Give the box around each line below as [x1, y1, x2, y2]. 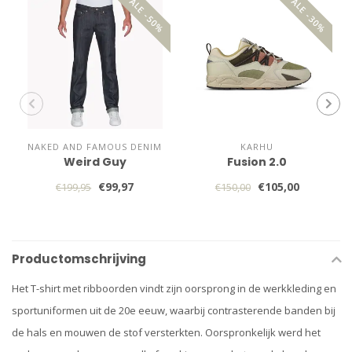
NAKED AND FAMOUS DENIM [27, 141, 163, 152]
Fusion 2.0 [227, 154, 288, 170]
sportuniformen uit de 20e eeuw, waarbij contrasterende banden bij [12, 303, 335, 317]
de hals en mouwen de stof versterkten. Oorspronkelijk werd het [12, 325, 321, 339]
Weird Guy [63, 154, 126, 170]
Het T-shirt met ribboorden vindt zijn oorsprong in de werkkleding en [12, 281, 336, 295]
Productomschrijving [12, 251, 146, 267]
